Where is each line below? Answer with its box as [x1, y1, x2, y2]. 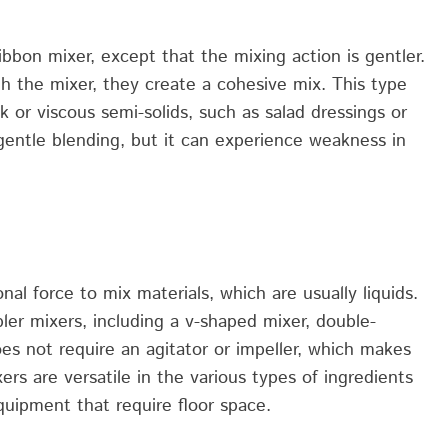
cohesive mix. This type [211, 71, 407, 98]
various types [190, 365, 296, 392]
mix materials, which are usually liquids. [103, 281, 418, 308]
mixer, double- [257, 309, 376, 336]
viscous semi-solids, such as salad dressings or [31, 99, 407, 126]
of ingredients [296, 365, 413, 392]
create [145, 71, 202, 98]
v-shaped [185, 309, 257, 336]
